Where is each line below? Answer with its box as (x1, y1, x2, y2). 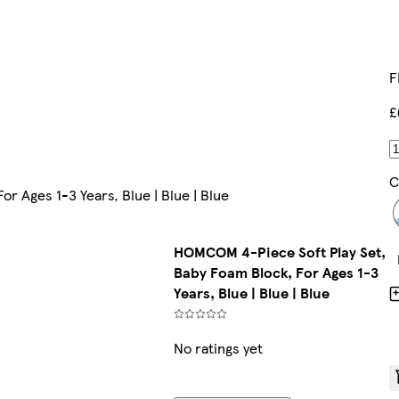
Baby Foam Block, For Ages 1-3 (173, 262, 379, 283)
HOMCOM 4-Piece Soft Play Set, (173, 241, 386, 263)
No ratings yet (173, 338, 263, 359)
